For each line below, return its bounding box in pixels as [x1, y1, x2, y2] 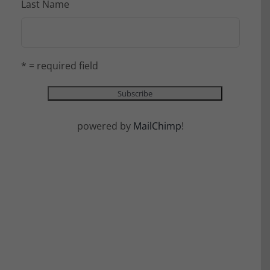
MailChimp [133, 119, 181, 133]
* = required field [20, 59, 98, 73]
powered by [77, 119, 133, 133]
